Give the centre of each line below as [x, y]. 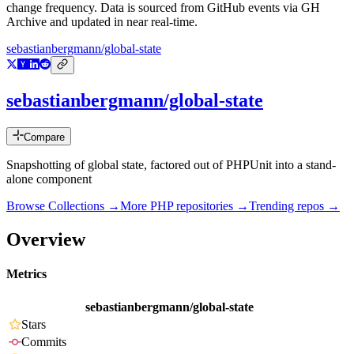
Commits [44, 342]
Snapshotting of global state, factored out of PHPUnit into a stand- [171, 165]
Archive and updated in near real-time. [102, 22]
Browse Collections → [63, 206]
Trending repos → [294, 206]
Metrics [26, 274]
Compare [44, 137]
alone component [49, 179]
